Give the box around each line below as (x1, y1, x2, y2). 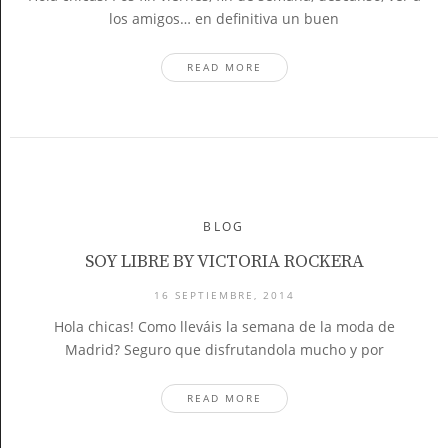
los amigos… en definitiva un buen (109, 9, 339, 28)
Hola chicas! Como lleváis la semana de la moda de (53, 317, 395, 336)
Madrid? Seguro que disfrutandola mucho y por (64, 340, 384, 359)
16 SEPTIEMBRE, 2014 (153, 288, 295, 302)
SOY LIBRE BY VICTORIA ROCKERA (84, 250, 364, 273)
